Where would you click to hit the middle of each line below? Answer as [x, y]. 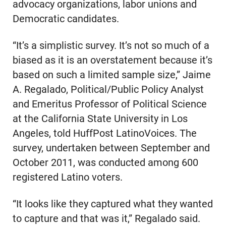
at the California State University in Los [100, 119]
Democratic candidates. [66, 19]
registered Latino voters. [67, 178]
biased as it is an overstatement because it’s [112, 61]
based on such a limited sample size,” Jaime [111, 75]
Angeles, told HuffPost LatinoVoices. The [104, 134]
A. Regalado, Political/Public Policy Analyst [108, 90]
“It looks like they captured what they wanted [112, 204]
